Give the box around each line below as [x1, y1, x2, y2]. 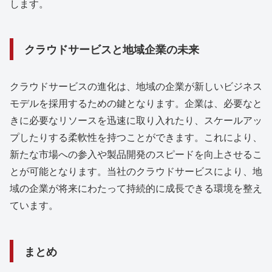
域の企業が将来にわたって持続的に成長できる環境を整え [10, 181, 262, 195]
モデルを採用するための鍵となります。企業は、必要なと [10, 96, 262, 110]
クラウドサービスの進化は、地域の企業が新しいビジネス [10, 79, 262, 93]
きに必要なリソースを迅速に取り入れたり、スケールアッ [10, 113, 262, 127]
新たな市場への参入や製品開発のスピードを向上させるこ [10, 147, 262, 161]
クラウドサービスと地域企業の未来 [24, 41, 199, 57]
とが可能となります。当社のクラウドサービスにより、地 [10, 164, 262, 178]
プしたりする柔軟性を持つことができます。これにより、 [10, 130, 262, 144]
